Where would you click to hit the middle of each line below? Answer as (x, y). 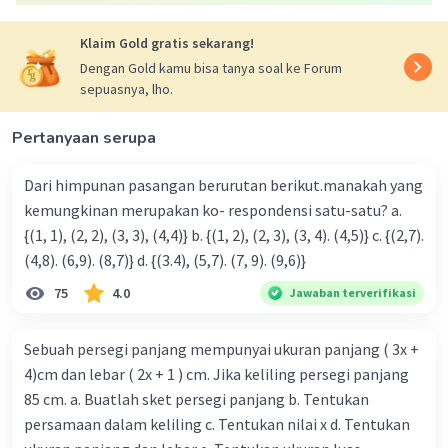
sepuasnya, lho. (126, 89)
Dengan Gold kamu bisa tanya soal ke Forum (211, 68)
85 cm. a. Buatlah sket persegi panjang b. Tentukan (196, 399)
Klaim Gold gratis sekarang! (167, 43)
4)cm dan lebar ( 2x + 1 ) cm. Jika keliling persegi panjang (216, 374)
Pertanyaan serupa (84, 138)
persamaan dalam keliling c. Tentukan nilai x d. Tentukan (217, 424)
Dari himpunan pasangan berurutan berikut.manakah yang (223, 185)
